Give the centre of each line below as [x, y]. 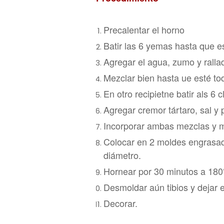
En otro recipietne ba [145, 93]
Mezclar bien [130, 77]
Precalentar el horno [144, 29]
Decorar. [120, 203]
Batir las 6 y [127, 45]
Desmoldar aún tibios [147, 187]
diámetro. [122, 155]
